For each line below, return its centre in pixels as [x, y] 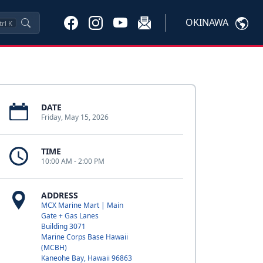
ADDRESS [59, 195]
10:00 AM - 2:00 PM [73, 161]
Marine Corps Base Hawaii [84, 237]
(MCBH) [54, 247]
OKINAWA [207, 23]
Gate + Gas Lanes [70, 216]
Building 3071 [63, 226]
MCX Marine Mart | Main [82, 205]
